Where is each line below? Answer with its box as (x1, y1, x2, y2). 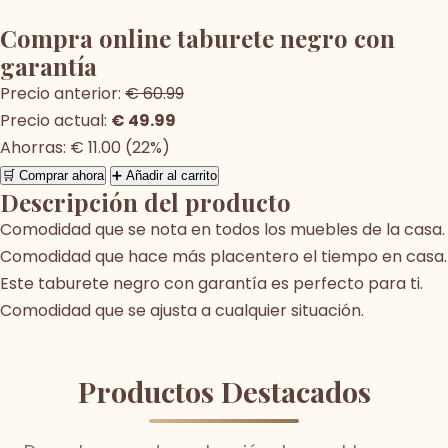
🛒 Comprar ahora (2, 167, 104, 183)
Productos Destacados (77, 371, 371, 410)
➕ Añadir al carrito (112, 167, 217, 183)
